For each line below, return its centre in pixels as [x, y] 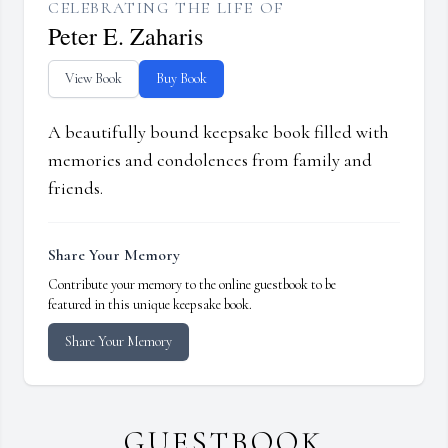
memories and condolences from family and [210, 160]
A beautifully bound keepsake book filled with [218, 132]
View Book [93, 79]
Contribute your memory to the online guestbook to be [192, 285]
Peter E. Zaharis [125, 36]
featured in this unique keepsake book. [150, 305]
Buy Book [181, 79]
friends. [75, 188]
